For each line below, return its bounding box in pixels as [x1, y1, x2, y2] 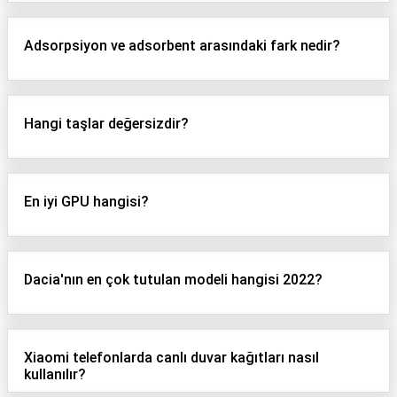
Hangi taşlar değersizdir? [24, 115, 189, 132]
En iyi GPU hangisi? [24, 193, 149, 210]
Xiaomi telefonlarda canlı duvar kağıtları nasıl [24, 349, 319, 366]
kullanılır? [24, 366, 86, 383]
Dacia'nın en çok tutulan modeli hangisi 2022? [24, 271, 323, 288]
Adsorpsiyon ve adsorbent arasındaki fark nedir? [24, 37, 340, 54]
